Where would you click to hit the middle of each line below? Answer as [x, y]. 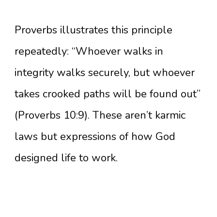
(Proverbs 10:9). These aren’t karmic [100, 115]
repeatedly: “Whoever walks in [89, 51]
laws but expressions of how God [95, 137]
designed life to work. [66, 158]
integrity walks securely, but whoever [105, 73]
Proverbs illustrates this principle [93, 30]
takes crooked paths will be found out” [108, 94]
